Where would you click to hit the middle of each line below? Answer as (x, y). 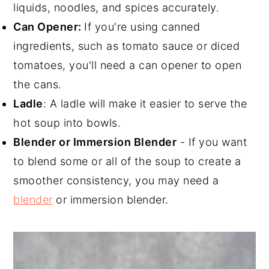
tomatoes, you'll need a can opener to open (128, 65)
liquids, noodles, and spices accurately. (116, 8)
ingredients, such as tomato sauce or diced (127, 46)
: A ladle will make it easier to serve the (145, 104)
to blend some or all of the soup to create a (127, 162)
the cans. (38, 85)
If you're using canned (142, 27)
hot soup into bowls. (67, 123)
